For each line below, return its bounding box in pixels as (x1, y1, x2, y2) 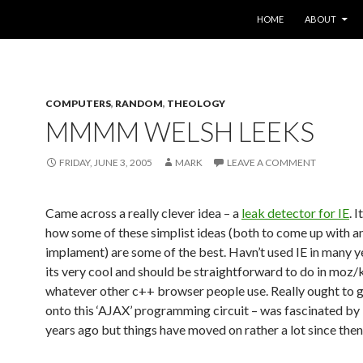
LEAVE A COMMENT (227, 156, 316, 169)
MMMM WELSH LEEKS (45, 115, 314, 147)
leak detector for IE (241, 205, 349, 220)
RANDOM (115, 97, 163, 109)
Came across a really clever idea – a (45, 205, 241, 220)
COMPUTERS (45, 97, 111, 109)
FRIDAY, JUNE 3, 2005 (59, 156, 152, 169)
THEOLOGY (167, 97, 225, 109)
